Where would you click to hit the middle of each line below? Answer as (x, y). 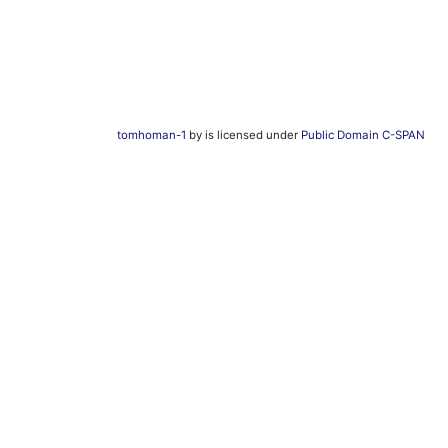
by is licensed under (243, 135)
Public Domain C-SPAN (363, 135)
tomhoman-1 (151, 135)
